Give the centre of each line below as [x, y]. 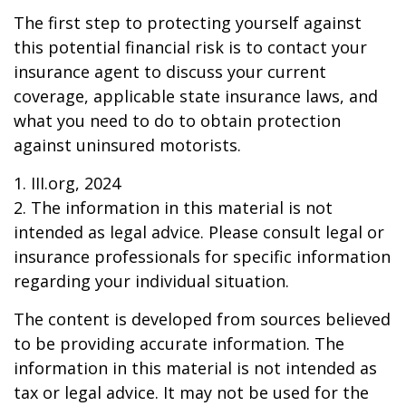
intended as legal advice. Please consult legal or [199, 232]
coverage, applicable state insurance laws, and [196, 96]
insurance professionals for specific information [202, 256]
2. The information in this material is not [173, 208]
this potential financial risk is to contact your [190, 47]
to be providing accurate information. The [179, 343]
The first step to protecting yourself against [188, 23]
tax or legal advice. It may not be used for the [191, 392]
